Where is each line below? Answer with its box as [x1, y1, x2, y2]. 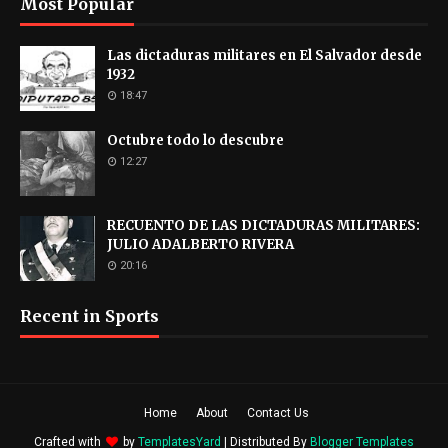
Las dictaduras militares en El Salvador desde [107, 46, 422, 64]
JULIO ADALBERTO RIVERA [107, 235, 294, 253]
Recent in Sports [20, 305, 159, 326]
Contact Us [247, 405, 309, 420]
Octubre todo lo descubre [107, 131, 284, 149]
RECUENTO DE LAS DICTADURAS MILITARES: [107, 216, 420, 234]
